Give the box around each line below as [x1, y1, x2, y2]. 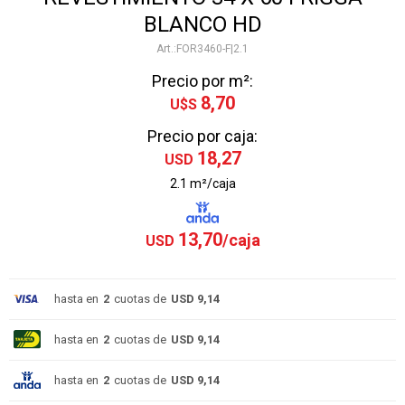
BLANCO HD [143, 12, 262, 37]
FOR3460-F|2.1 [176, 42, 249, 55]
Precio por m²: [152, 71, 253, 90]
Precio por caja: [147, 127, 258, 146]
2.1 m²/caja [169, 176, 236, 191]
